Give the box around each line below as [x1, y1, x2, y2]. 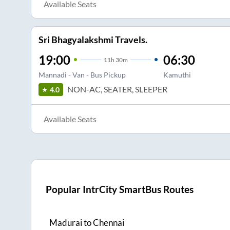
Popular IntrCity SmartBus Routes [46, 184, 194, 196]
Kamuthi [163, 70, 191, 79]
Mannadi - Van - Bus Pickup [38, 70, 126, 79]
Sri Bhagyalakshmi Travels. [38, 33, 147, 45]
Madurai [49, 217, 82, 228]
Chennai [93, 217, 124, 228]
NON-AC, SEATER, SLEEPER [67, 84, 167, 94]
